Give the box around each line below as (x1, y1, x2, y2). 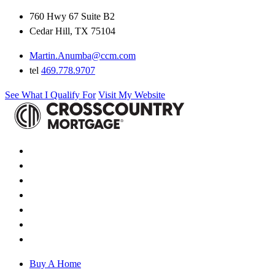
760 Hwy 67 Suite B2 (29, 10, 115, 21)
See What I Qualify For (5, 89, 96, 100)
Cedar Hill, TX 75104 (29, 25, 115, 36)
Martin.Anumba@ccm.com (29, 50, 136, 61)
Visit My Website (98, 89, 165, 100)
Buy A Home (29, 258, 81, 269)
